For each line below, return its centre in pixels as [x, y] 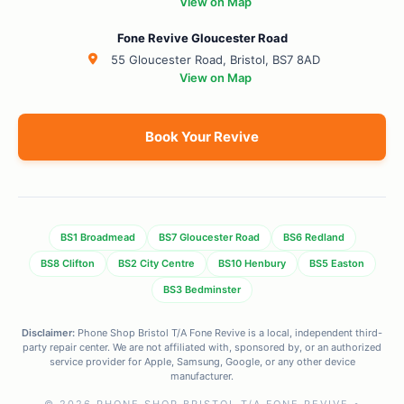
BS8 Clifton [67, 264]
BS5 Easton [336, 264]
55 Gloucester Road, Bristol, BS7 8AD [216, 60]
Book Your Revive [202, 137]
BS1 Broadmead [97, 238]
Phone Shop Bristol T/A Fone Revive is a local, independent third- [229, 333]
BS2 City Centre [156, 264]
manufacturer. [202, 376]
